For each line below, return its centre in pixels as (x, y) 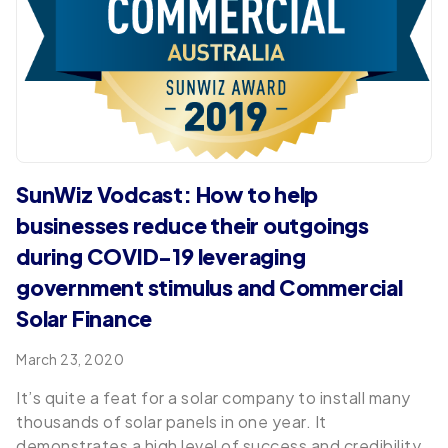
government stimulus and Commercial (209, 288)
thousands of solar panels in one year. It (171, 422)
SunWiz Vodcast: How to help (167, 195)
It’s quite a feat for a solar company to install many (213, 398)
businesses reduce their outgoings (192, 226)
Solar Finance (84, 319)
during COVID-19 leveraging (161, 257)
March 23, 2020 (70, 360)
